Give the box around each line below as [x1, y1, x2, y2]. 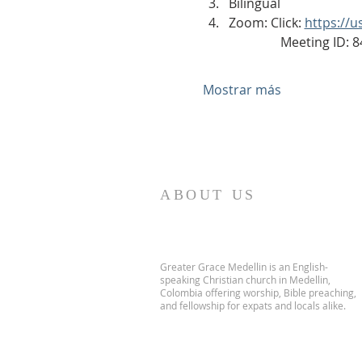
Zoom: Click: [228, 14, 305, 32]
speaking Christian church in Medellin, [160, 273, 330, 286]
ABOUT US [160, 187, 256, 203]
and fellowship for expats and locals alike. [160, 299, 346, 312]
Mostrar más [202, 81, 281, 99]
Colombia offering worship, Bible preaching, [160, 286, 356, 299]
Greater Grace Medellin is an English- [160, 260, 328, 273]
